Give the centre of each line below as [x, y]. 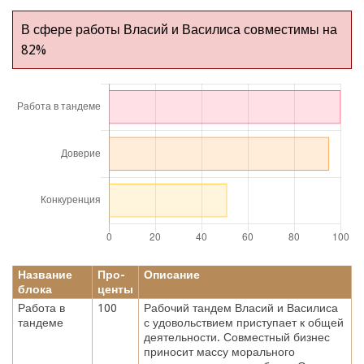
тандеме [40, 322]
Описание [171, 274]
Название [45, 274]
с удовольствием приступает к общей [243, 322]
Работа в [41, 308]
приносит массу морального [219, 351]
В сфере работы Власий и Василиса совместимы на [179, 29]
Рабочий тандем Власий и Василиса [240, 308]
